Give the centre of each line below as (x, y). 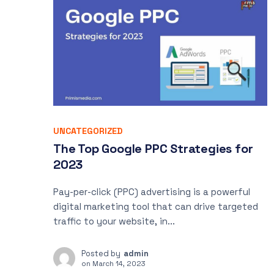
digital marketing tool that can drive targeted (156, 206)
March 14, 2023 (119, 263)
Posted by (101, 254)
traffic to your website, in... (114, 221)
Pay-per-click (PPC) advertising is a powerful (152, 192)
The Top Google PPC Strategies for (153, 149)
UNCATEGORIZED (88, 131)
